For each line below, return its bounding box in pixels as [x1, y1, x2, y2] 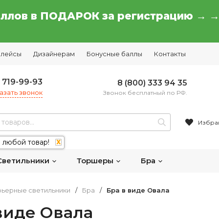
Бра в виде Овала [107, 186, 170, 194]
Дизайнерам [33, 50, 75, 58]
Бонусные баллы [87, 50, 142, 58]
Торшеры [77, 156, 115, 165]
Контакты [154, 50, 186, 58]
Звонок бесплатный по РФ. [103, 88, 188, 96]
